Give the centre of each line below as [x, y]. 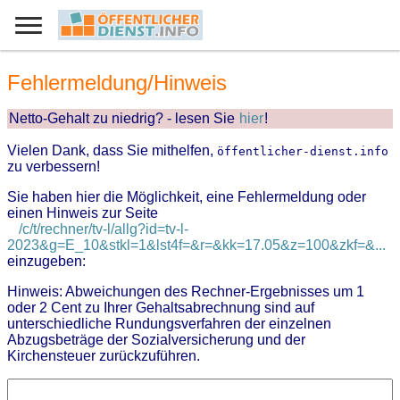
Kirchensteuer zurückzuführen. [104, 356]
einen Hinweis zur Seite [83, 213]
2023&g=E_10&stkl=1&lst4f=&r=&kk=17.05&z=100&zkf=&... [196, 246]
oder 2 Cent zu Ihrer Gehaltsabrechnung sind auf [161, 308]
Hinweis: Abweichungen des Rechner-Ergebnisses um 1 [186, 292]
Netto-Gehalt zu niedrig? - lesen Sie [124, 119]
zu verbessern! [54, 167]
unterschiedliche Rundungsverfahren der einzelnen [169, 324]
